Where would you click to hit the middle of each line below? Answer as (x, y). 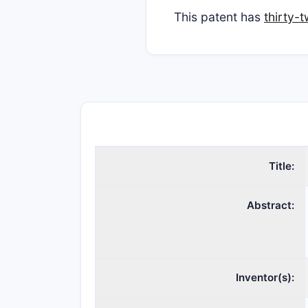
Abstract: (271, 205)
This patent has (219, 17)
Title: (282, 166)
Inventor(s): (265, 277)
